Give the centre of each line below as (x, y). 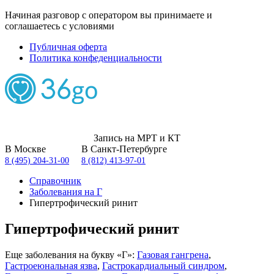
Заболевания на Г (66, 192)
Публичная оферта (68, 47)
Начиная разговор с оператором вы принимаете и (109, 15)
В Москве (25, 149)
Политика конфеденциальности (96, 58)
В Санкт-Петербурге (124, 149)
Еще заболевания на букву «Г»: (71, 254)
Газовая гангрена (173, 254)
